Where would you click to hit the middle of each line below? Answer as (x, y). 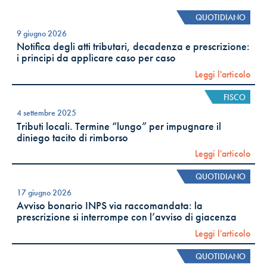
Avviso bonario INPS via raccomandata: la (110, 206)
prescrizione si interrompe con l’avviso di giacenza (127, 217)
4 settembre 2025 (46, 113)
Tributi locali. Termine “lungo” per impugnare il (119, 126)
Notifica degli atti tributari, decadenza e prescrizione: (133, 47)
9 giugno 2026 (42, 33)
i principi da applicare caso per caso (96, 58)
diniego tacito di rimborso (72, 137)
